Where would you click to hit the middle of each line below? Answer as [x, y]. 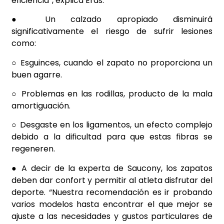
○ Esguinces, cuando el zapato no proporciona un [112, 62]
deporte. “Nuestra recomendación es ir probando [112, 192]
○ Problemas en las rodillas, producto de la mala [112, 93]
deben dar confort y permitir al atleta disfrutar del [112, 180]
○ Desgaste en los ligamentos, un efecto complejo [112, 125]
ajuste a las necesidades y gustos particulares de [112, 216]
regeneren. [33, 149]
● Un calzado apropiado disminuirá [112, 19]
